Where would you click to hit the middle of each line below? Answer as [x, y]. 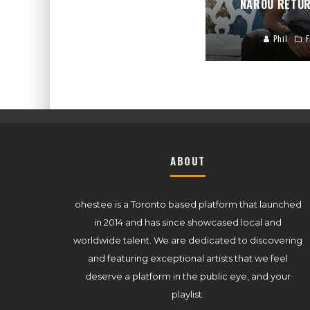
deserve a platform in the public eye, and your [188, 276]
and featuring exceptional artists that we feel [188, 258]
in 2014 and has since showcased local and [188, 222]
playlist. [188, 294]
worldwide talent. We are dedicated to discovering [188, 240]
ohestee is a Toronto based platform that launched [188, 204]
